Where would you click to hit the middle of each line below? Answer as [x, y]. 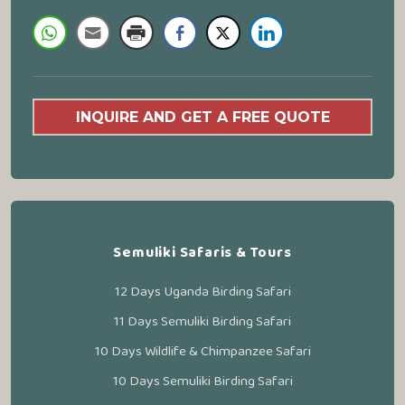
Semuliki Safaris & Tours [202, 253]
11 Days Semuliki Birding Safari [202, 321]
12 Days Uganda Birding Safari [202, 292]
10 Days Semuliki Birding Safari [202, 381]
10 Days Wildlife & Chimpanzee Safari [202, 351]
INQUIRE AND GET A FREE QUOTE [202, 117]
